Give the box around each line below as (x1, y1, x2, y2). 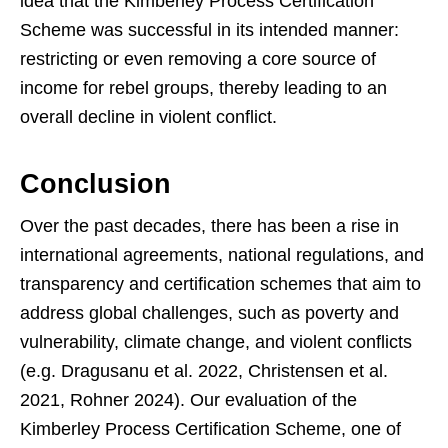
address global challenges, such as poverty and (20, 302, 399, 323)
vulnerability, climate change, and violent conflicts (20, 331, 412, 352)
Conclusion (20, 168, 171, 199)
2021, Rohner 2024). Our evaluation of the (20, 389, 357, 410)
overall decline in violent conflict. (20, 106, 277, 127)
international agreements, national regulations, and (20, 244, 424, 265)
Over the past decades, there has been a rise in (20, 215, 399, 236)
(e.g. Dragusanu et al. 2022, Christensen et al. (20, 360, 388, 381)
